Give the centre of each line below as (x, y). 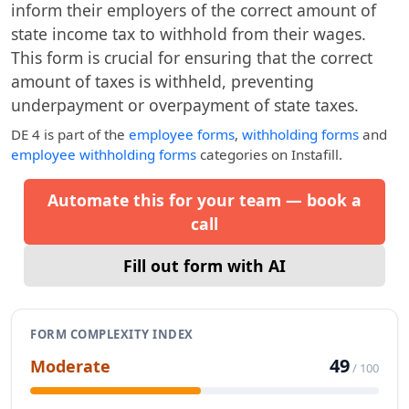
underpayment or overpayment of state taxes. (185, 105)
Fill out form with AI (204, 266)
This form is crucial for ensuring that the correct (192, 58)
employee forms (182, 134)
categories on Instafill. (269, 154)
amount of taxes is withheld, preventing (163, 81)
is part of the (84, 134)
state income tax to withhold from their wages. (189, 34)
